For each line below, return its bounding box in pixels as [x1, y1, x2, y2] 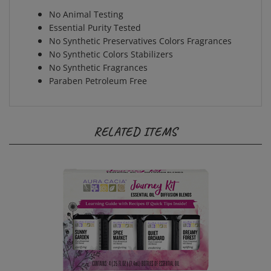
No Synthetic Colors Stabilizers [49, 39, 173, 50]
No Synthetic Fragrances [49, 52, 148, 64]
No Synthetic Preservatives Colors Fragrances [49, 25, 232, 37]
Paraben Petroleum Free [49, 65, 147, 77]
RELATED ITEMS [94, 114, 177, 129]
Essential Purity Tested [49, 12, 141, 24]
